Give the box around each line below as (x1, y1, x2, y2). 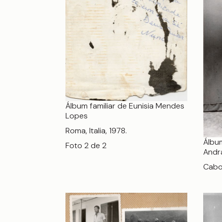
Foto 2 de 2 (65, 140, 107, 151)
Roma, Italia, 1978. (65, 125, 127, 136)
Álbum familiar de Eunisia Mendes (65, 101, 184, 111)
